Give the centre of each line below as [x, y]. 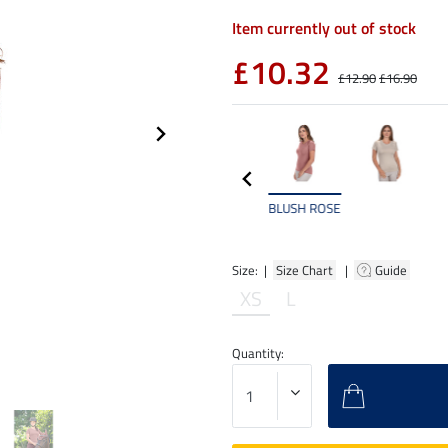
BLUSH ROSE [304, 207]
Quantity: [258, 352]
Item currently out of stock [324, 28]
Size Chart [304, 269]
